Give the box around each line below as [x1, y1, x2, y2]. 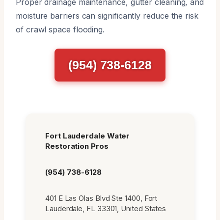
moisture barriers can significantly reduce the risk [16, 10, 198, 21]
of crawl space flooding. [16, 24, 105, 34]
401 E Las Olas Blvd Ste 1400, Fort [45, 193, 158, 203]
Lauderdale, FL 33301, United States [45, 203, 166, 213]
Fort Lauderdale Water [45, 131, 130, 140]
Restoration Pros [45, 141, 109, 151]
